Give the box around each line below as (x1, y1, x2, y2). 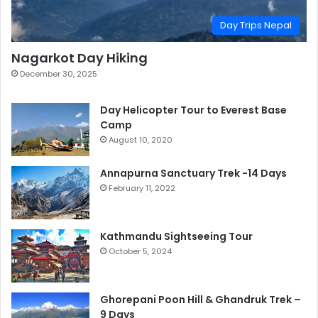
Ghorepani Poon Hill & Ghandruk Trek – (100, 292, 301, 307)
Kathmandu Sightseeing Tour (100, 229, 253, 244)
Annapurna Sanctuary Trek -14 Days (100, 166, 287, 181)
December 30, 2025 (20, 68, 97, 80)
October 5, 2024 (109, 246, 172, 258)
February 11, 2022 (109, 182, 175, 194)
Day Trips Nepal (220, 18, 292, 33)
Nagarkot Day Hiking (11, 49, 148, 67)
